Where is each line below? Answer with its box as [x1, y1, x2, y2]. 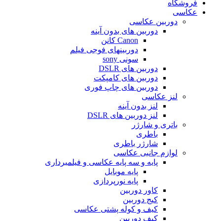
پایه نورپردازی [93, 177, 138, 185]
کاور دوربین [120, 186, 158, 194]
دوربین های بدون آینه [91, 27, 158, 35]
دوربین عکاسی [129, 17, 178, 26]
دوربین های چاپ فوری [84, 83, 158, 91]
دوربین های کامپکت [94, 74, 158, 82]
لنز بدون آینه [118, 102, 158, 110]
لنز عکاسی [142, 92, 178, 101]
